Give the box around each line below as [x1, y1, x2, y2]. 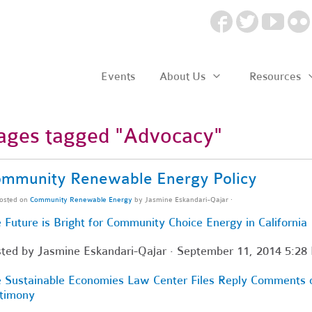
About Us [159, 70, 208, 83]
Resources [249, 70, 304, 83]
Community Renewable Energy [29, 194, 132, 204]
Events [100, 70, 135, 83]
